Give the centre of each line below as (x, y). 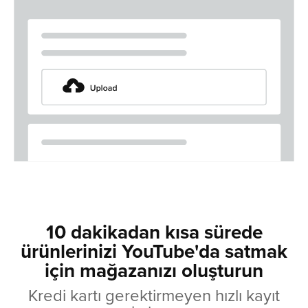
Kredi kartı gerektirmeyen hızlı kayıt (154, 295)
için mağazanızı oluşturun (154, 270)
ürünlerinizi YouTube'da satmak (154, 251)
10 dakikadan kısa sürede (154, 231)
